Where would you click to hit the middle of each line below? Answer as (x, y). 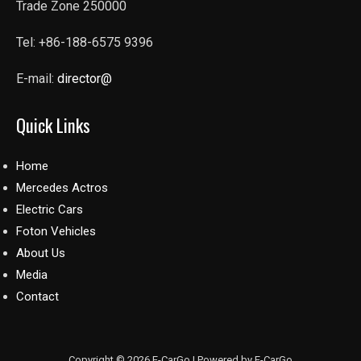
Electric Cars (50, 209)
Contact (37, 296)
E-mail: (37, 78)
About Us (41, 253)
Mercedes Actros (62, 187)
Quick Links (53, 124)
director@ (85, 78)
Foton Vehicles (56, 231)
